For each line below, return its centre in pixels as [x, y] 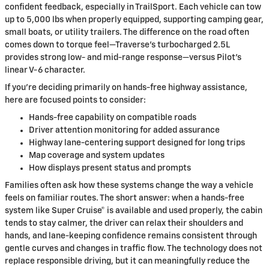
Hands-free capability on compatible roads [113, 117]
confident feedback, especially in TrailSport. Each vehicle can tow [133, 7]
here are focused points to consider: [75, 100]
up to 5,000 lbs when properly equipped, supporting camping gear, [134, 20]
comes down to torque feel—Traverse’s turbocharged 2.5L [117, 45]
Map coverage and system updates [97, 155]
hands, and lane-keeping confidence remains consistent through [131, 236]
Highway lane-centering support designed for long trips [137, 143]
